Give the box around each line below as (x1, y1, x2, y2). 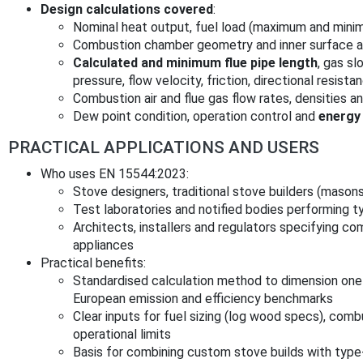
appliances (73, 237, 134, 254)
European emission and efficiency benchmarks (73, 291, 333, 307)
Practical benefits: (41, 255, 146, 271)
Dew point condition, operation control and (73, 109, 318, 125)
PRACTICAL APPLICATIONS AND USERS (8, 138, 319, 158)
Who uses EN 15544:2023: (41, 166, 189, 182)
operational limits (73, 327, 171, 343)
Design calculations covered (41, 2, 213, 18)
